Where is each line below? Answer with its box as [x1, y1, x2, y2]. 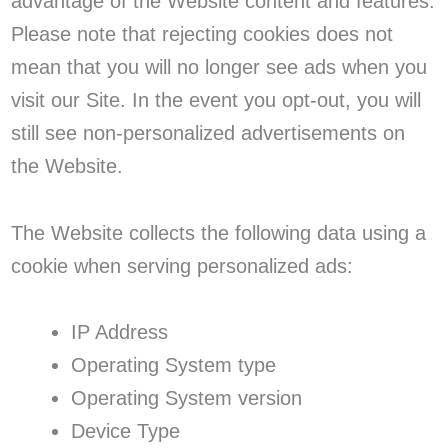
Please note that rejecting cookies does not [10, 22, 393, 45]
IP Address [71, 321, 169, 344]
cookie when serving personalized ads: [10, 254, 353, 277]
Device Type [71, 420, 181, 443]
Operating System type [71, 354, 277, 377]
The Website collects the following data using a [10, 221, 426, 244]
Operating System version [71, 387, 303, 410]
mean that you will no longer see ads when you [10, 55, 427, 78]
